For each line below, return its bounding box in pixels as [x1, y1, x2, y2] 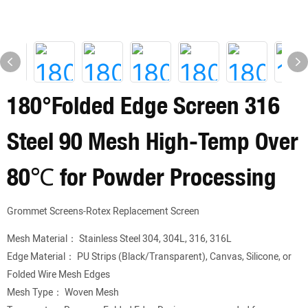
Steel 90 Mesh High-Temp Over [7, 126, 298, 155]
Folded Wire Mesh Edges [7, 267, 110, 282]
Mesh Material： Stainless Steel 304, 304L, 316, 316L [7, 232, 232, 246]
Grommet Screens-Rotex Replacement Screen [7, 204, 199, 219]
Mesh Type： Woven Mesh [7, 285, 119, 300]
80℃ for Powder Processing [7, 162, 276, 191]
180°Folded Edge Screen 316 [7, 91, 280, 120]
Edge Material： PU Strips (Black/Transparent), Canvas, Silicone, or [7, 250, 291, 264]
